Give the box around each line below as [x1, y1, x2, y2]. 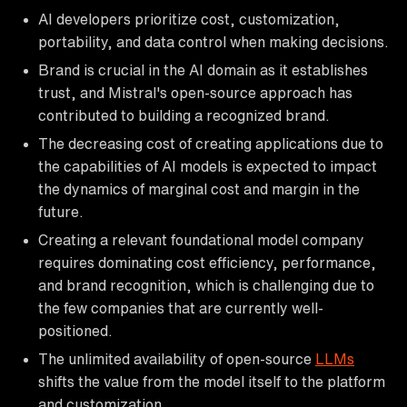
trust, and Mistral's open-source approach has [38, 84, 352, 100]
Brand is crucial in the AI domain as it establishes [38, 62, 368, 77]
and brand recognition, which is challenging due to [38, 277, 374, 293]
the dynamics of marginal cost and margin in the [38, 181, 360, 196]
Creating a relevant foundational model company [38, 232, 364, 247]
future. [38, 203, 84, 219]
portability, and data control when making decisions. [38, 34, 389, 49]
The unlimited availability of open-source [38, 351, 315, 366]
